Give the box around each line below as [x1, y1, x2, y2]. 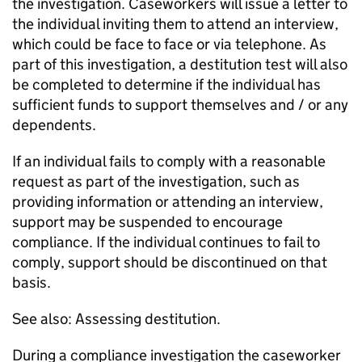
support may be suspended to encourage [12, 213, 283, 232]
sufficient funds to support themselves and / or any [12, 95, 348, 115]
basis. [12, 273, 51, 293]
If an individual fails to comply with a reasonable [12, 152, 326, 171]
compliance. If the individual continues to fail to [12, 233, 320, 252]
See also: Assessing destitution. [12, 309, 221, 329]
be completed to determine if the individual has [12, 75, 321, 95]
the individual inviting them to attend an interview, [12, 15, 339, 34]
